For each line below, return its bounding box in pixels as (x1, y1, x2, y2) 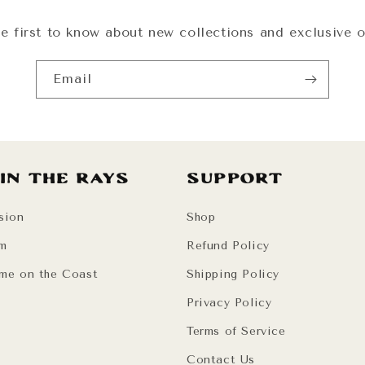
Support (187, 172, 284, 187)
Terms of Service (187, 324, 286, 338)
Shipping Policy (187, 267, 279, 281)
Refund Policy (187, 239, 270, 253)
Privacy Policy (187, 296, 272, 310)
